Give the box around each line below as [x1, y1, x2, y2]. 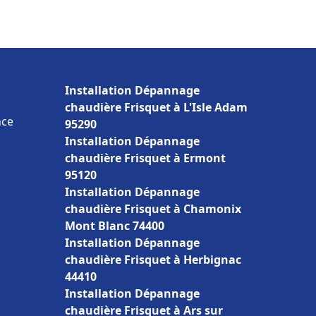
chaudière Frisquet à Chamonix [65, 201, 241, 217]
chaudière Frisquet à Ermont [65, 150, 226, 166]
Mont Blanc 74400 [65, 218, 164, 233]
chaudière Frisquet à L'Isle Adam [65, 99, 248, 115]
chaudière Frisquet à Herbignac [65, 252, 241, 267]
